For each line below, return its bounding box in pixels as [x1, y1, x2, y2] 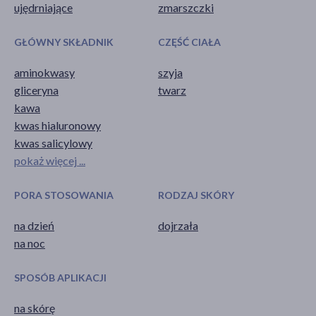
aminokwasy [14, 65, 75, 79]
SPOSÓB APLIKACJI [14, 271, 107, 284]
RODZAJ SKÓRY [158, 188, 234, 201]
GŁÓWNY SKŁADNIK [14, 35, 114, 48]
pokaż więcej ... [14, 153, 85, 167]
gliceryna [14, 83, 59, 97]
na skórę [14, 300, 55, 315]
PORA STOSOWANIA [14, 188, 114, 201]
